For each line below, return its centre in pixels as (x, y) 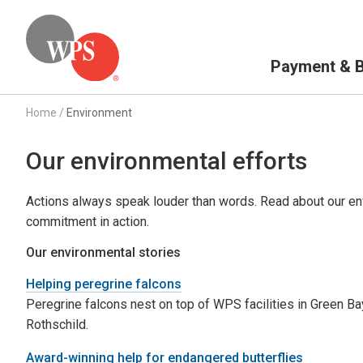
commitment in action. (88, 221)
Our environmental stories (103, 252)
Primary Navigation (307, 47)
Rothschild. (57, 324)
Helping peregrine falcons (104, 284)
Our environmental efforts (167, 160)
